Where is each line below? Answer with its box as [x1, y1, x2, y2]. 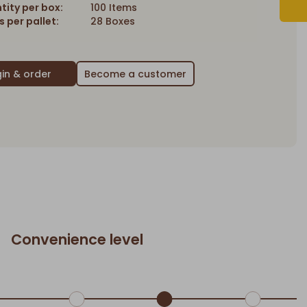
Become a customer [84, 66, 186, 81]
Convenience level [10, 230, 143, 250]
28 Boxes [90, 14, 135, 29]
